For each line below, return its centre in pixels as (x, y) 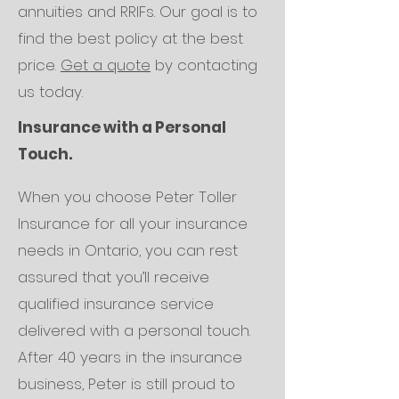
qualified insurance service (116, 304)
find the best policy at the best (130, 38)
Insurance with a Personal (122, 127)
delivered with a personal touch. (134, 330)
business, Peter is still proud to (126, 384)
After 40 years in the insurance (130, 357)
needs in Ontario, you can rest (128, 250)
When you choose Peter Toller (127, 197)
